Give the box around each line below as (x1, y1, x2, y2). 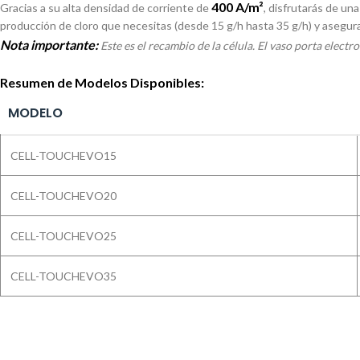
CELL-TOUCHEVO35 (10, 269, 117, 284)
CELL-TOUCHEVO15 (10, 149, 117, 163)
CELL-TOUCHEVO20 (10, 189, 117, 203)
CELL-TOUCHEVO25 (10, 229, 117, 243)
